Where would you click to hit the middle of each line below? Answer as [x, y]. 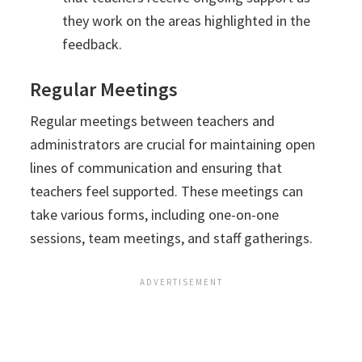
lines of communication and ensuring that [156, 168]
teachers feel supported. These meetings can [167, 192]
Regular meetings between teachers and [153, 121]
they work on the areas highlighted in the [187, 21]
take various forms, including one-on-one [155, 215]
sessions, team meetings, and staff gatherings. [172, 238]
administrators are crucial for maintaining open [173, 145]
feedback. [93, 44]
